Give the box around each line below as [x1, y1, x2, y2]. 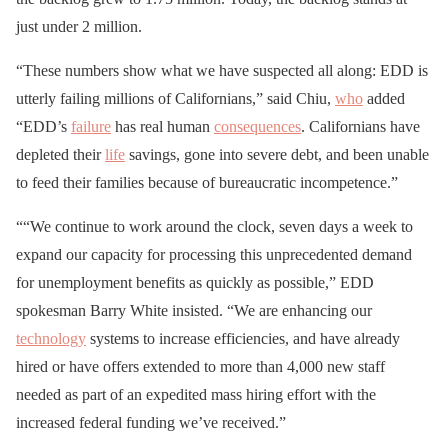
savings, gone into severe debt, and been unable [125, 146, 429, 164]
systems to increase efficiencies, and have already [86, 330, 400, 348]
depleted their [16, 146, 105, 164]
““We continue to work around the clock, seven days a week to [16, 218, 413, 236]
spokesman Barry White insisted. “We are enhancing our [16, 302, 372, 320]
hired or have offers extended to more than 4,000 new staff [16, 358, 385, 376]
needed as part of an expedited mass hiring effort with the [16, 386, 376, 404]
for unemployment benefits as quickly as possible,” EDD [16, 274, 374, 292]
